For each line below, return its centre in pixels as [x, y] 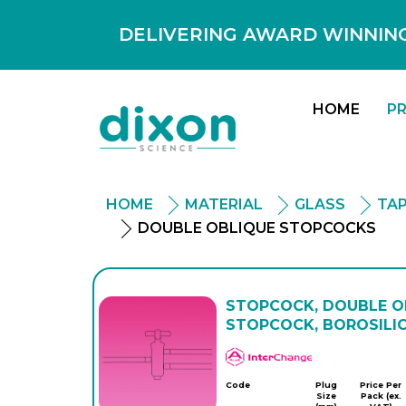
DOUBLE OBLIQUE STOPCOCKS [257, 228]
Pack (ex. [381, 396]
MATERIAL [224, 204]
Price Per [381, 385]
